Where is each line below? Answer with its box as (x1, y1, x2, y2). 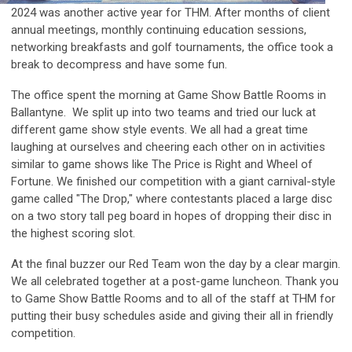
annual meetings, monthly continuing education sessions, (11, 22, 306, 37)
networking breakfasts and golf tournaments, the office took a (11, 39, 333, 54)
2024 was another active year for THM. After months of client (11, 5, 330, 20)
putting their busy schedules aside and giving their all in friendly (11, 308, 333, 323)
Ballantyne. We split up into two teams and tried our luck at (11, 104, 316, 119)
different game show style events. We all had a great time (11, 122, 308, 137)
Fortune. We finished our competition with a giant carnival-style (11, 174, 335, 189)
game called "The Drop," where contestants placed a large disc (11, 191, 332, 206)
